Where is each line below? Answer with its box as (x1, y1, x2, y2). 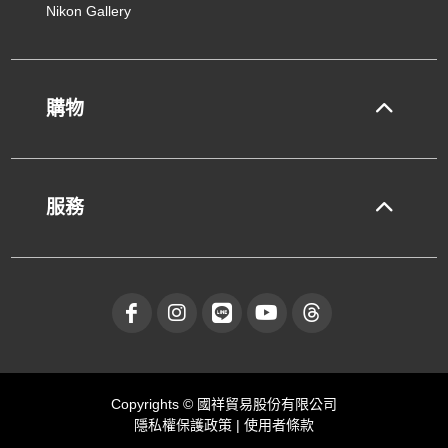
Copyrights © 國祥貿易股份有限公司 (110, 395, 337, 412)
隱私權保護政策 (133, 416, 236, 433)
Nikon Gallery (46, 2, 132, 19)
